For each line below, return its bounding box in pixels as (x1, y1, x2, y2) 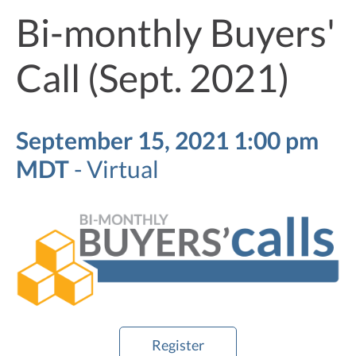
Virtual (87, 153, 159, 183)
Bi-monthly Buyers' (16, 9, 335, 55)
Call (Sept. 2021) (16, 54, 289, 100)
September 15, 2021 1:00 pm (16, 125, 319, 154)
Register (152, 336, 204, 354)
